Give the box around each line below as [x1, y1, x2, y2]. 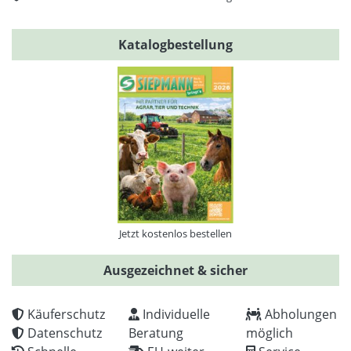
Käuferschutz [24, 305, 105, 323]
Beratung [128, 324, 184, 342]
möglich [245, 324, 293, 342]
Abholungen [261, 305, 337, 323]
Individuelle [139, 305, 211, 323]
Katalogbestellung [118, 35, 233, 53]
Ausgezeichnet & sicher [103, 261, 248, 279]
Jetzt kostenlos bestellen [119, 226, 232, 241]
